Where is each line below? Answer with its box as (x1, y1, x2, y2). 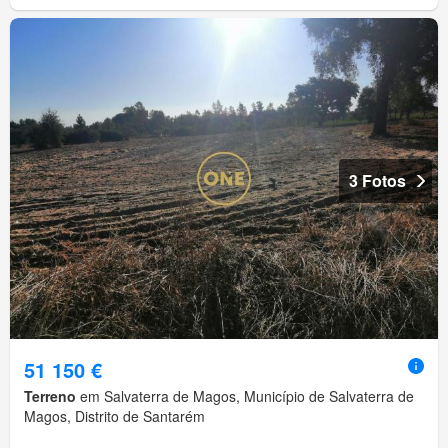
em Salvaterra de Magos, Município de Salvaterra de (76, 386, 414, 407)
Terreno (24, 386, 76, 407)
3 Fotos (349, 169, 406, 193)
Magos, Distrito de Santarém (24, 406, 205, 427)
